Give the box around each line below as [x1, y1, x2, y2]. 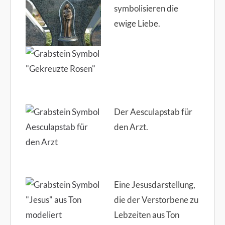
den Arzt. [114, 121, 148, 132]
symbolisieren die [114, 3, 178, 14]
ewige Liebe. [114, 18, 160, 29]
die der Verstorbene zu [114, 194, 198, 205]
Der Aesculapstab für [114, 106, 192, 117]
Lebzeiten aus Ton [114, 209, 179, 220]
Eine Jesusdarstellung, [114, 179, 195, 190]
